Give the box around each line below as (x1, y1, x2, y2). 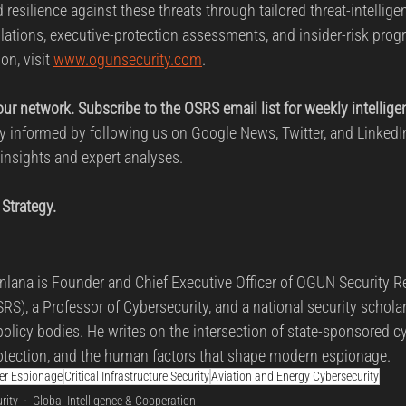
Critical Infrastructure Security (64, 368, 209, 383)
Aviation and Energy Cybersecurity (211, 368, 379, 383)
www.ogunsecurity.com (53, 49, 202, 69)
